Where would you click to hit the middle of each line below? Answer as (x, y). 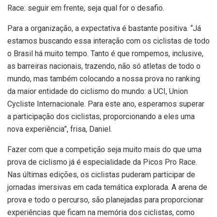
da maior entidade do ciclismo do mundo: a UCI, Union (98, 92)
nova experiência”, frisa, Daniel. (60, 129)
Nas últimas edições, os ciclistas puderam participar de (101, 175)
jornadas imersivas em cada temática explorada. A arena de (107, 187)
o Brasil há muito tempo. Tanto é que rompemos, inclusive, (105, 54)
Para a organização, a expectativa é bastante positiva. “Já (104, 29)
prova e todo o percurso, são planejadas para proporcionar (105, 200)
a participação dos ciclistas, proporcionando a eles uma (101, 117)
